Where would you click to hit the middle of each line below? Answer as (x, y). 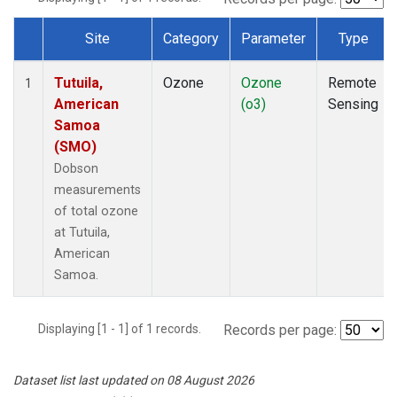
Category (191, 38)
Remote (352, 82)
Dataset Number (78, 58)
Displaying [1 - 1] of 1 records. (125, 328)
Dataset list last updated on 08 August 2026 (134, 380)
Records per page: (280, 330)
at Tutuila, (82, 232)
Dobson (76, 168)
